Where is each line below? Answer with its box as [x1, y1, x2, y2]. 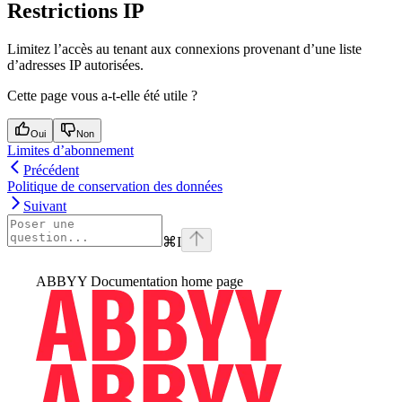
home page [178, 273, 243, 289]
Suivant [23, 197, 66, 214]
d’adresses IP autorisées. [7, 57, 144, 73]
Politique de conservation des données [7, 178, 223, 194]
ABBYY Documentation [36, 273, 178, 289]
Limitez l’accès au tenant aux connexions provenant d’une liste [7, 40, 362, 57]
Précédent [23, 162, 79, 178]
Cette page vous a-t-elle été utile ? [7, 87, 197, 103]
